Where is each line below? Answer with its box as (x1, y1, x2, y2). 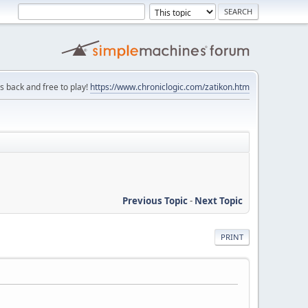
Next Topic (195, 194, 243, 207)
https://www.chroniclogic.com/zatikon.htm (90, 81, 250, 93)
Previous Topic (122, 194, 188, 207)
